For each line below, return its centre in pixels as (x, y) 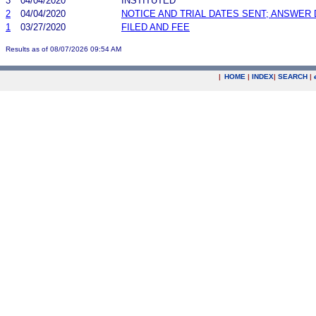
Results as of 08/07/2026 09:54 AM (63, 49)
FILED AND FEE (156, 27)
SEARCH (293, 77)
